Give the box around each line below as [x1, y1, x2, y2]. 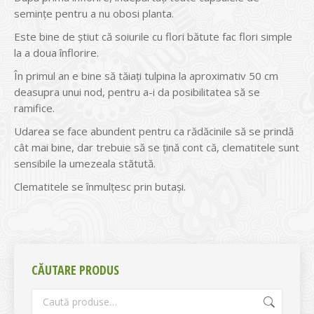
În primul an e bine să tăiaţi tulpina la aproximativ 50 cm [14, 69, 278, 83]
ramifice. [14, 101, 55, 116]
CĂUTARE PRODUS [32, 261, 119, 279]
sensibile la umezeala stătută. [14, 156, 156, 171]
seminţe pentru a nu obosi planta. [14, 6, 174, 21]
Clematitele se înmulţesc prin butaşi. [14, 179, 186, 194]
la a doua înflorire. [14, 46, 99, 60]
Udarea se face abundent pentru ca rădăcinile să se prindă [14, 124, 294, 139]
